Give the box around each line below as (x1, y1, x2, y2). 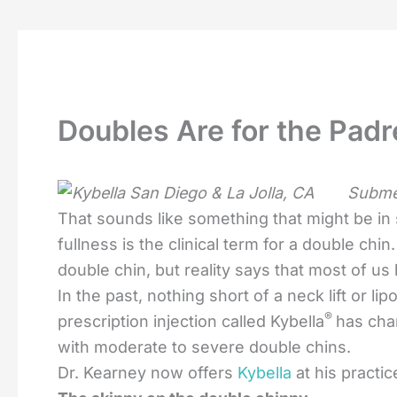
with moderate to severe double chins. (58, 338, 351, 356)
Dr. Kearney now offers (58, 363, 237, 382)
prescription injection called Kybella (58, 312, 324, 331)
